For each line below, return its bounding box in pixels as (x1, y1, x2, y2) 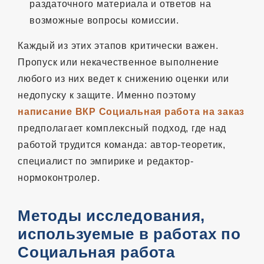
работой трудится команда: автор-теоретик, (18, 139, 226, 150)
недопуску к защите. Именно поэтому (18, 90, 196, 100)
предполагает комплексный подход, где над (18, 123, 226, 133)
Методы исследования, (18, 206, 205, 225)
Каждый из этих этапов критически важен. (18, 40, 219, 51)
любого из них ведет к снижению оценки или (18, 73, 229, 84)
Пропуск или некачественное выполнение (18, 57, 219, 67)
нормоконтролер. (18, 172, 100, 183)
